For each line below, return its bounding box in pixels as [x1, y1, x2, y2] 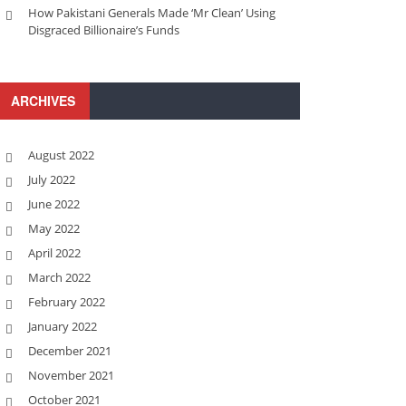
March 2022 [28, 269, 91, 285]
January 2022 [28, 318, 97, 334]
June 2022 [28, 196, 80, 212]
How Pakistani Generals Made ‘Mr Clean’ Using [28, 5, 275, 21]
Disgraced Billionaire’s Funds [28, 22, 179, 38]
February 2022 [28, 294, 105, 310]
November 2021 [28, 367, 114, 383]
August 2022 [28, 147, 94, 163]
